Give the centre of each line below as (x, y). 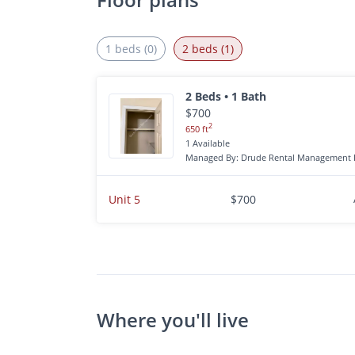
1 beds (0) (131, 49)
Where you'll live (173, 319)
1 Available (208, 143)
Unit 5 (124, 199)
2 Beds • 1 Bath (226, 96)
